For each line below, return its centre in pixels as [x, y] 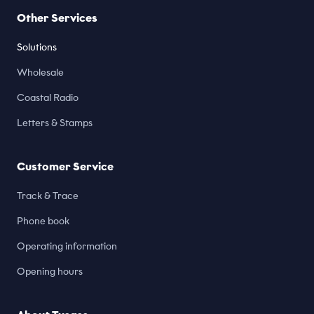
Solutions [37, 47]
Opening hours [50, 272]
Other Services [57, 18]
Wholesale [40, 73]
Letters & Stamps [55, 123]
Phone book [43, 221]
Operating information [67, 246]
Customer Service [65, 166]
